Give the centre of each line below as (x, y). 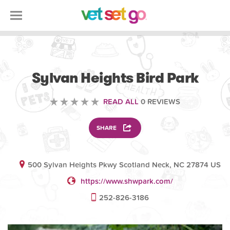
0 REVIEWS (159, 102)
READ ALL (121, 102)
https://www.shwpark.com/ (127, 181)
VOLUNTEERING (115, 60)
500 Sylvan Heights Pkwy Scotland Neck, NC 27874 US (124, 165)
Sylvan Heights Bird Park (115, 78)
